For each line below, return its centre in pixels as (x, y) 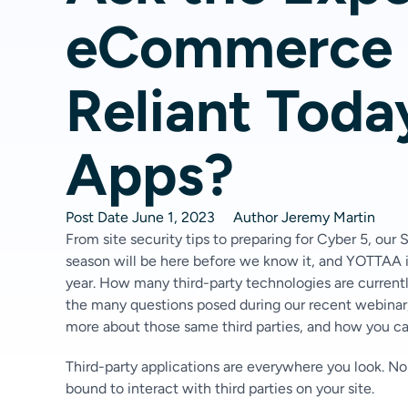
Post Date (97, 217)
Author (255, 217)
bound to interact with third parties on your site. (220, 388)
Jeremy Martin (326, 217)
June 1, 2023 (173, 217)
